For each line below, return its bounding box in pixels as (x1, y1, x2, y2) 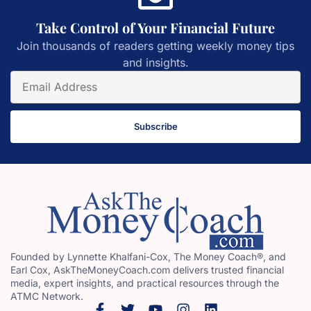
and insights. (122, 55, 189, 69)
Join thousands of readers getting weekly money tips (17, 38, 294, 53)
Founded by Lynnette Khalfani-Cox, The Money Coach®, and (10, 250, 286, 262)
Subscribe (133, 120, 178, 132)
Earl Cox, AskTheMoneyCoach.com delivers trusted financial (10, 263, 284, 276)
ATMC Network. (10, 289, 83, 302)
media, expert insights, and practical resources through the (10, 276, 279, 289)
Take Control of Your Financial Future (36, 17, 275, 37)
